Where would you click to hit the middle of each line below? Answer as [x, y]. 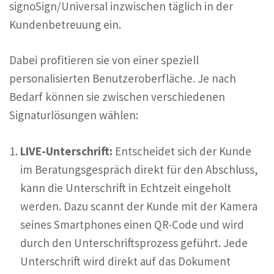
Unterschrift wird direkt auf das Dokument [125, 261]
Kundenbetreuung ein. [65, 24]
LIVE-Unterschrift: [66, 151]
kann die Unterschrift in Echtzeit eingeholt [126, 187]
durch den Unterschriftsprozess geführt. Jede [134, 243]
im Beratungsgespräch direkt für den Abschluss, [139, 169]
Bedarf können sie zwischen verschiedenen [117, 97]
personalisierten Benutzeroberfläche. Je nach [123, 79]
